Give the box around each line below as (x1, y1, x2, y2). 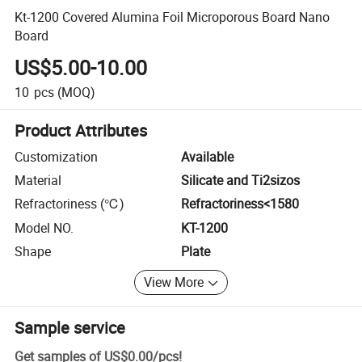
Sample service (15, 316, 126, 339)
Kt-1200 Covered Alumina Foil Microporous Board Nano (15, 7, 330, 26)
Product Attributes (15, 119, 148, 141)
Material (15, 171, 62, 190)
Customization (15, 147, 99, 166)
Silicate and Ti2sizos (181, 171, 300, 190)
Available (181, 147, 234, 166)
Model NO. (15, 218, 74, 237)
